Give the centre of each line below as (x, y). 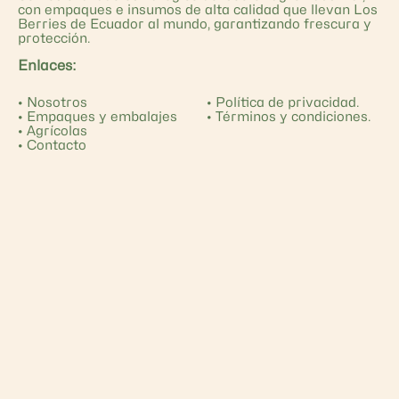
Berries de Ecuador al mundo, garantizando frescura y (195, 24)
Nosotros (57, 102)
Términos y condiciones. (293, 116)
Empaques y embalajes (102, 116)
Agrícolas (57, 130)
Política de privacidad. (287, 102)
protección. (54, 38)
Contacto (57, 145)
